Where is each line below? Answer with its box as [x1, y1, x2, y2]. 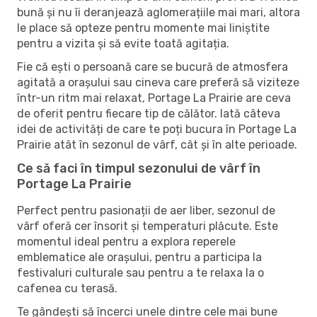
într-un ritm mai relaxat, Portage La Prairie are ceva [17, 91, 291, 105]
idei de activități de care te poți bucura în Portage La [17, 122, 296, 136]
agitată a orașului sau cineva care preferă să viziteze [17, 75, 299, 89]
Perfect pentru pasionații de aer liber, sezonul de [17, 203, 275, 217]
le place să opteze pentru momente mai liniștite [17, 21, 270, 35]
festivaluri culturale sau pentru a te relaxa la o [17, 265, 264, 279]
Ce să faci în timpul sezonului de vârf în [17, 160, 260, 176]
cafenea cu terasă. [17, 281, 117, 295]
